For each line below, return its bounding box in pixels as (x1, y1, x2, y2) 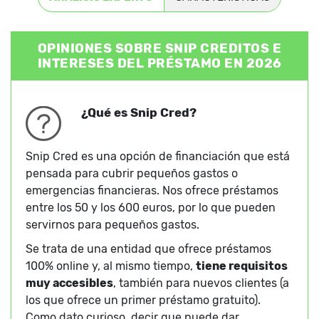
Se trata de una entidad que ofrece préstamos (26, 242, 271, 256)
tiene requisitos (196, 259, 288, 273)
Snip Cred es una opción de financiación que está (26, 150, 290, 164)
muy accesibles (26, 276, 113, 291)
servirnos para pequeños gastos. (26, 218, 199, 232)
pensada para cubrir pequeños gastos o (26, 167, 238, 181)
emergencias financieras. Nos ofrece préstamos (26, 184, 278, 198)
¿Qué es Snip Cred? (80, 105, 197, 120)
